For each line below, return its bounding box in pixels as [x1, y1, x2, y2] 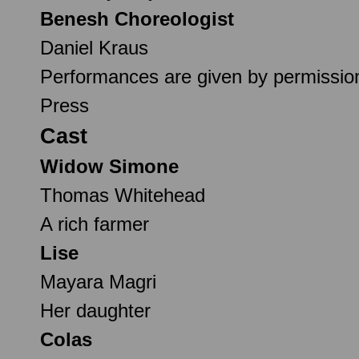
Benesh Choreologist [40, 7, 234, 30]
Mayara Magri [40, 270, 156, 292]
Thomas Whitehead [40, 184, 205, 206]
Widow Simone [40, 155, 179, 177]
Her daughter [40, 299, 151, 321]
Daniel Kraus [40, 36, 148, 58]
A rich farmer [40, 212, 149, 235]
